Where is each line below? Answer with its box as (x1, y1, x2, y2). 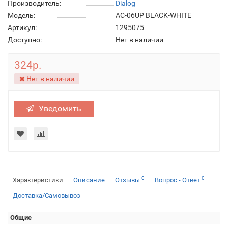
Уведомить (39, 104, 81, 113)
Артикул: (8, 23, 37, 32)
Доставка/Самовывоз (13, 192, 80, 199)
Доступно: (8, 36, 42, 44)
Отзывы (115, 176, 141, 184)
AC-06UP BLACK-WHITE (116, 11, 191, 19)
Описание (73, 176, 105, 184)
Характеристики (13, 176, 63, 184)
